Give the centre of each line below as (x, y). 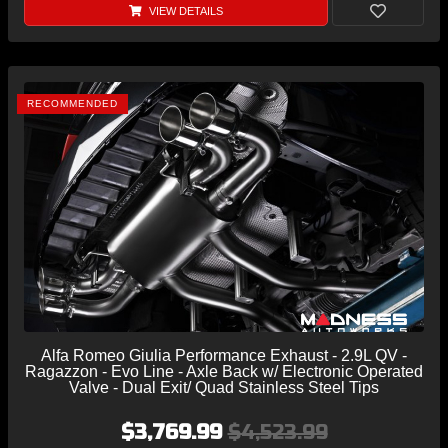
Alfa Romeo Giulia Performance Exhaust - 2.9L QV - (224, 355)
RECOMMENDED (72, 103)
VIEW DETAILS (184, 10)
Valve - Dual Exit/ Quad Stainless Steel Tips (224, 387)
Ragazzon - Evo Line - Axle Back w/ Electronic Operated (224, 371)
